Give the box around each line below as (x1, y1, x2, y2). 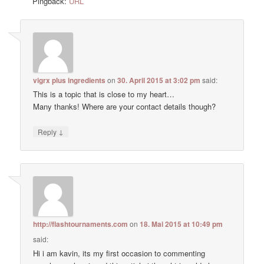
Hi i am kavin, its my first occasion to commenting (33, 247, 206, 259)
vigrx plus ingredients (33, 75, 106, 86)
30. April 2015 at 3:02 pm (117, 75, 201, 86)
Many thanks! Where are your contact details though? (33, 101, 216, 113)
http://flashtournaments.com (33, 218, 128, 229)
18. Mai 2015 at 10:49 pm (140, 218, 223, 229)
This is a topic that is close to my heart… (33, 88, 175, 100)
